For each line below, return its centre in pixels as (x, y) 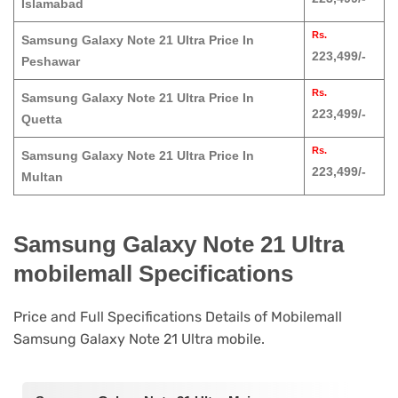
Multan (42, 177)
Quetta (42, 119)
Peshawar (51, 62)
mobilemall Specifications (153, 273)
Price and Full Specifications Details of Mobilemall (178, 317)
